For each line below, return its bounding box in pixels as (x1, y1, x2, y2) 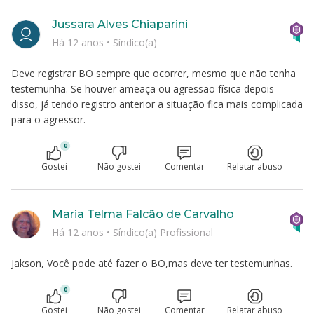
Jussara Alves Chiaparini (52, 18, 188, 31)
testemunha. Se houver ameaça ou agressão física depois (11, 82, 274, 95)
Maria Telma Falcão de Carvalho (52, 207, 234, 221)
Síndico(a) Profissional (113, 225, 213, 239)
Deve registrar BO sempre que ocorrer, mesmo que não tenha (11, 67, 296, 80)
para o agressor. (11, 113, 86, 126)
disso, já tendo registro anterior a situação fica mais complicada (11, 97, 303, 111)
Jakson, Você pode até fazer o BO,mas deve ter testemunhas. (11, 257, 292, 270)
